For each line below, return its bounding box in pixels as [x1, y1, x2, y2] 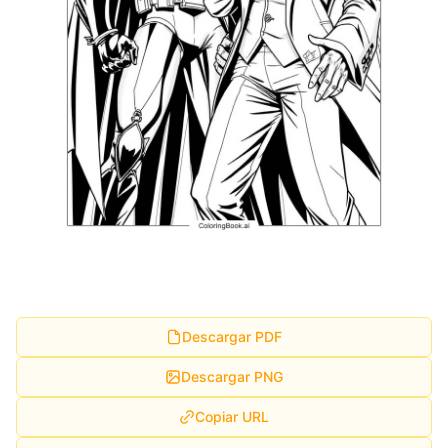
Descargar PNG [181, 367, 283, 385]
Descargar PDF [182, 327, 282, 345]
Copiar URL [195, 407, 269, 425]
